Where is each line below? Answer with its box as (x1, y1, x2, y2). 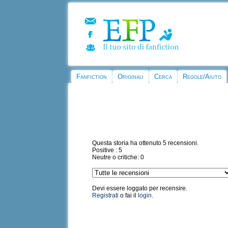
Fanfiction (76, 73, 107, 80)
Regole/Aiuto (183, 73, 222, 80)
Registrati (92, 192, 119, 199)
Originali (118, 73, 144, 80)
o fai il (119, 192, 138, 199)
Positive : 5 (92, 147, 123, 154)
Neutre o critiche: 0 (92, 154, 145, 161)
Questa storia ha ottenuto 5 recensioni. (92, 139, 199, 147)
